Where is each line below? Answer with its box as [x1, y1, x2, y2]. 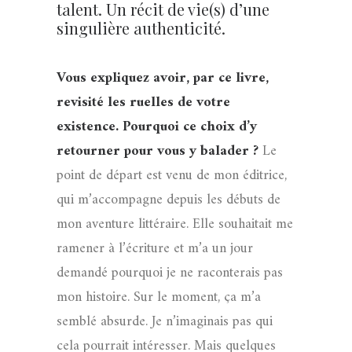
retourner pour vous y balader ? [57, 139, 262, 163]
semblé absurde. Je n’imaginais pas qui [57, 310, 273, 334]
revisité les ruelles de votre [57, 90, 230, 115]
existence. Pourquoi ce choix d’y [57, 115, 257, 139]
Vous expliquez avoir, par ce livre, [57, 66, 269, 90]
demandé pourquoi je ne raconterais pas [57, 261, 283, 285]
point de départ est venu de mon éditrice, [57, 163, 287, 188]
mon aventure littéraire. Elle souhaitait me [57, 212, 293, 236]
